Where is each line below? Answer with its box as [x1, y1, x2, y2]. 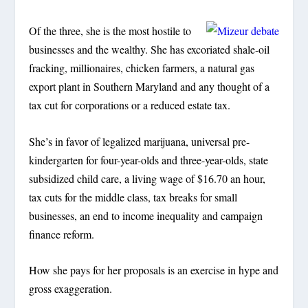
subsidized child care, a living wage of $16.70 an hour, [29, 170, 266, 186]
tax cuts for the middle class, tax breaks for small [29, 189, 238, 204]
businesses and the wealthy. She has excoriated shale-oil [29, 42, 270, 57]
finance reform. [29, 226, 95, 241]
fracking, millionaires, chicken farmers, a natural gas [29, 60, 255, 76]
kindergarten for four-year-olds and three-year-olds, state [29, 152, 269, 167]
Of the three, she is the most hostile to [29, 23, 192, 38]
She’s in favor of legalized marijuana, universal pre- [29, 133, 250, 148]
